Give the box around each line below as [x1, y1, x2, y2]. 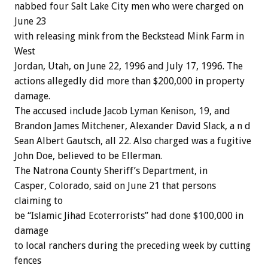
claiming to [14, 194, 63, 206]
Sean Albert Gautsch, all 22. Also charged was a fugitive [14, 135, 251, 147]
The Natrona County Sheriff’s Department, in [14, 165, 208, 176]
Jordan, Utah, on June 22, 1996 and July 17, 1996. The [14, 60, 243, 72]
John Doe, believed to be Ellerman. [14, 150, 162, 162]
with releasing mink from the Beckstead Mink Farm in [14, 30, 244, 42]
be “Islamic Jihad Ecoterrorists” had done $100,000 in [14, 209, 243, 221]
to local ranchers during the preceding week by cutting [14, 239, 251, 251]
